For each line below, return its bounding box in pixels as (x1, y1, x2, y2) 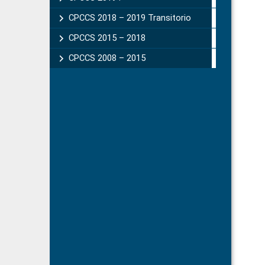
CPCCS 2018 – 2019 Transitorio (68, 12, 191, 23)
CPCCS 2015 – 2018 (68, 33, 146, 43)
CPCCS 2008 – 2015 (68, 53, 146, 63)
